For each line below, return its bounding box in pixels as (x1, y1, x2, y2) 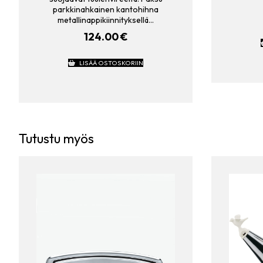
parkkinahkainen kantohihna (53, 4, 159, 15)
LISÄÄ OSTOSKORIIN (79, 58, 143, 67)
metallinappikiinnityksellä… (58, 15, 154, 26)
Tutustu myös (19, 130, 94, 147)
